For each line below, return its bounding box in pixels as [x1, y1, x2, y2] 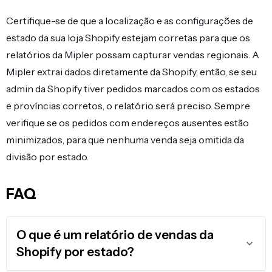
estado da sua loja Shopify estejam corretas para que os [6, 32, 250, 44]
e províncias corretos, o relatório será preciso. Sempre [6, 100, 250, 112]
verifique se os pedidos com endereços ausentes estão [6, 117, 249, 129]
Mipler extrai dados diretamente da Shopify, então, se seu [6, 66, 257, 78]
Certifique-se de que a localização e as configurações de [6, 15, 253, 27]
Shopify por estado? [16, 245, 134, 260]
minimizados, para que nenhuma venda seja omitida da [6, 134, 244, 146]
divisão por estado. [6, 151, 89, 163]
